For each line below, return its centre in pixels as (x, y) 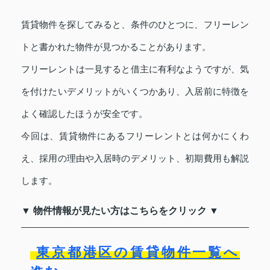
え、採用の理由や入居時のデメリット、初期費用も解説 (135, 158)
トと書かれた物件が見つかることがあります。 (116, 46)
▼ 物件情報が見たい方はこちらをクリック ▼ (120, 210)
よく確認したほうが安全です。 (84, 113)
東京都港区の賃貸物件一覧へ (138, 252)
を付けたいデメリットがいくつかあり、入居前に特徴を (135, 91)
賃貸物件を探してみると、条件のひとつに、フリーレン (135, 24)
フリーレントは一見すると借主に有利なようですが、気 (135, 69)
